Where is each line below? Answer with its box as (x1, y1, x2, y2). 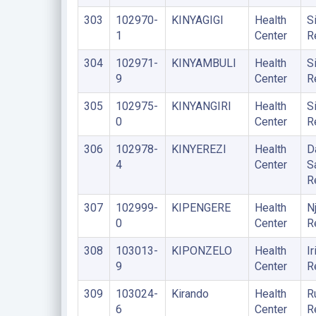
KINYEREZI (171, 142, 226, 156)
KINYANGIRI (171, 99, 231, 113)
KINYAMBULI (171, 56, 236, 70)
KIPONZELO (171, 243, 232, 257)
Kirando (171, 286, 209, 300)
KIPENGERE (171, 200, 231, 214)
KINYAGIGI (171, 13, 224, 27)
